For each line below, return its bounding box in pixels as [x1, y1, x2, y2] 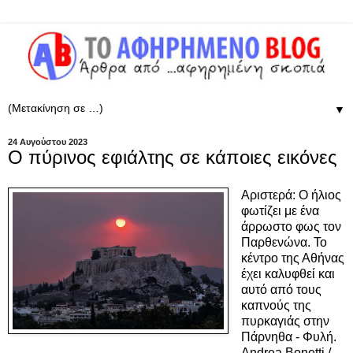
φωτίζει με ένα [240, 203, 319, 217]
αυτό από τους [240, 282, 321, 296]
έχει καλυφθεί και [240, 266, 335, 281]
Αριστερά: [240, 188, 299, 202]
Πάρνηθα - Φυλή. [240, 329, 336, 344]
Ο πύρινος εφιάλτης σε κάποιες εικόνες [8, 146, 337, 168]
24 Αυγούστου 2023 [8, 136, 87, 147]
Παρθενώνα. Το [240, 235, 327, 249]
